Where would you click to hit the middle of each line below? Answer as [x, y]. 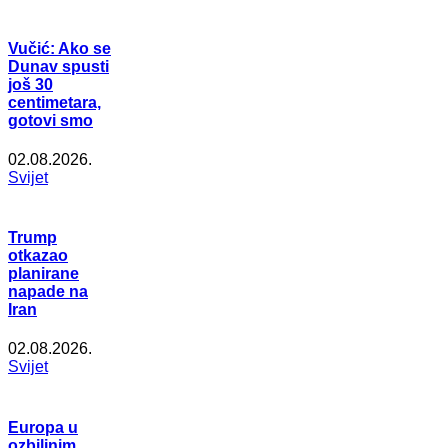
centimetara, [54, 102]
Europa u [43, 427]
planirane [43, 274]
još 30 [30, 84]
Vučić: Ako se [59, 48]
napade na [48, 292]
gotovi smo [50, 120]
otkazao [38, 256]
